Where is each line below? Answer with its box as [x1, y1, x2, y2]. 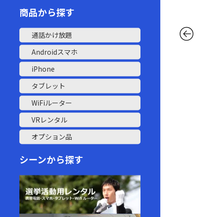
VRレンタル [31, 115, 68, 125]
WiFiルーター [31, 98, 73, 108]
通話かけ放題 [31, 30, 73, 40]
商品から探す [19, 5, 75, 19]
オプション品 [31, 132, 73, 142]
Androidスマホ [31, 47, 78, 57]
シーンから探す [19, 153, 84, 166]
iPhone [31, 64, 55, 74]
